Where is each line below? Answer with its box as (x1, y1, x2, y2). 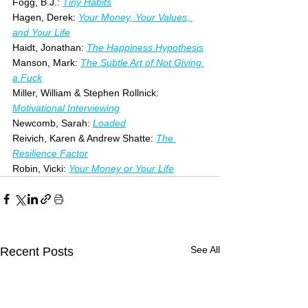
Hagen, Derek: (12, 11, 78, 23)
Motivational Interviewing (12, 102, 120, 113)
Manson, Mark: (12, 56, 80, 68)
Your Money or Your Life (69, 162, 174, 174)
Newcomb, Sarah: (12, 117, 93, 129)
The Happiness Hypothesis (87, 41, 203, 53)
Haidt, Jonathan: (12, 41, 87, 53)
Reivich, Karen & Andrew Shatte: (12, 132, 156, 144)
